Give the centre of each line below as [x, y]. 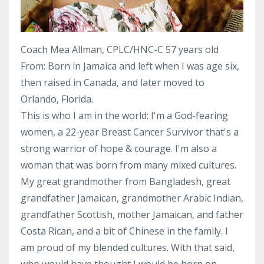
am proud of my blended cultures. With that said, [128, 247]
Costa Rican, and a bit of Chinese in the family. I [124, 231]
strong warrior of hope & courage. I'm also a [119, 148]
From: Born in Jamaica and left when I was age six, [130, 66]
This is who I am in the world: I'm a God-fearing [124, 115]
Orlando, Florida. [57, 99]
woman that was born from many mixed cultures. [128, 165]
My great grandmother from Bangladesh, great [126, 181]
